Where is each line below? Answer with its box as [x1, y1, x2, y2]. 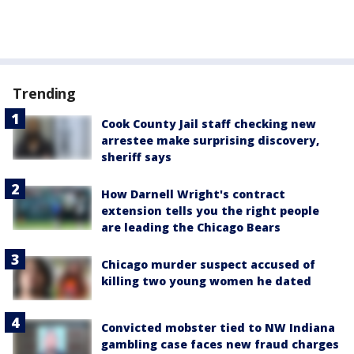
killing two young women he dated [101, 273, 311, 289]
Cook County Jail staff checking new [101, 116, 316, 132]
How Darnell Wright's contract [101, 186, 285, 202]
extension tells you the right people [101, 203, 319, 219]
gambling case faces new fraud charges [101, 337, 339, 352]
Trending [13, 84, 77, 104]
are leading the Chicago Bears [101, 220, 281, 235]
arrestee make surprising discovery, [101, 133, 319, 149]
